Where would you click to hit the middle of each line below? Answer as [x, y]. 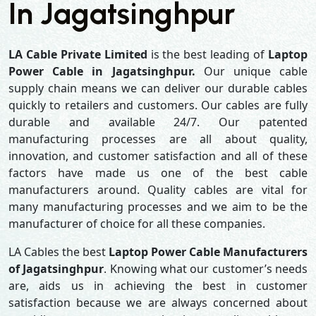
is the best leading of [208, 54]
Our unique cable [256, 71]
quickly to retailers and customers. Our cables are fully [158, 105]
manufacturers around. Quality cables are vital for [158, 190]
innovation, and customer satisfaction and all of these [158, 156]
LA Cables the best [59, 252]
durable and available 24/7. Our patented [158, 122]
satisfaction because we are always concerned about [158, 303]
